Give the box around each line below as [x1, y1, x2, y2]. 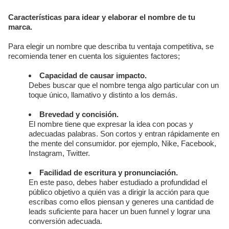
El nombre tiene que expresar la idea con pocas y [29, 120, 193, 129]
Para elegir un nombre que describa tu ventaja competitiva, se [8, 42, 214, 51]
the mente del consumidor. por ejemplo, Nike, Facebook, [29, 139, 216, 148]
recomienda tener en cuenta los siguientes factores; [8, 52, 180, 61]
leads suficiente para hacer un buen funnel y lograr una [29, 207, 210, 216]
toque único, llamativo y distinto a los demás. [29, 90, 179, 100]
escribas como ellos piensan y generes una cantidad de [29, 197, 214, 207]
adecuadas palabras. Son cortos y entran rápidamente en [29, 129, 219, 139]
